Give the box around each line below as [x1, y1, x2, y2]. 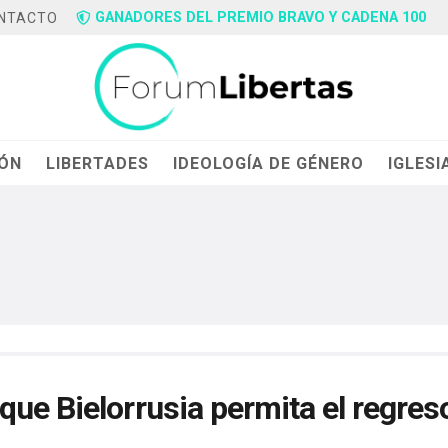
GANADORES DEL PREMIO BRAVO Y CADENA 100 [95, 9, 427, 26]
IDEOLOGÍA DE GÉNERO [173, 153, 365, 173]
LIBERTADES [46, 153, 150, 173]
